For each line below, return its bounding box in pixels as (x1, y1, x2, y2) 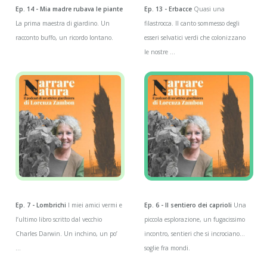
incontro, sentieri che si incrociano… (144, 229, 246, 238)
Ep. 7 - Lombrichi (15, 201, 66, 210)
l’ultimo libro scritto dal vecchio (15, 215, 102, 224)
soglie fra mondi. (144, 244, 191, 253)
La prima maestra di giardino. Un (15, 19, 110, 28)
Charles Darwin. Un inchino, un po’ (15, 229, 117, 238)
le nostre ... (144, 48, 176, 57)
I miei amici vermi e (66, 201, 122, 210)
